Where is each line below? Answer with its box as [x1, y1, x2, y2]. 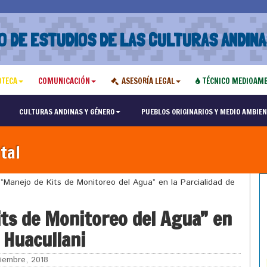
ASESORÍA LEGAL [121, 76, 175, 86]
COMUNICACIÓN [38, 76, 90, 86]
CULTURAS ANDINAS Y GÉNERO [18, 106, 114, 117]
